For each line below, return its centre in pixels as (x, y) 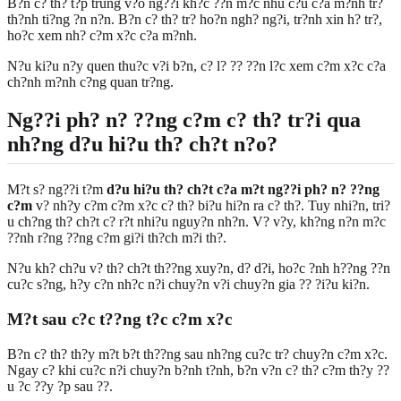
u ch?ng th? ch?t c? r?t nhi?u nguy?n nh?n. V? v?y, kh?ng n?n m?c (196, 222)
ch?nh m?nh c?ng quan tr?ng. (90, 82)
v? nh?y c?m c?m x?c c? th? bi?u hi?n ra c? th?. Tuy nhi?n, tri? (211, 206)
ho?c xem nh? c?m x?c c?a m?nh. (102, 36)
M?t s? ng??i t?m (57, 190)
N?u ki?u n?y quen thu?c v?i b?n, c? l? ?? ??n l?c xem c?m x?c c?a (196, 66)
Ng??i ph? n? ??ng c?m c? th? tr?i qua (184, 120)
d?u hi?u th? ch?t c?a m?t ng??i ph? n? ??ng (243, 190)
